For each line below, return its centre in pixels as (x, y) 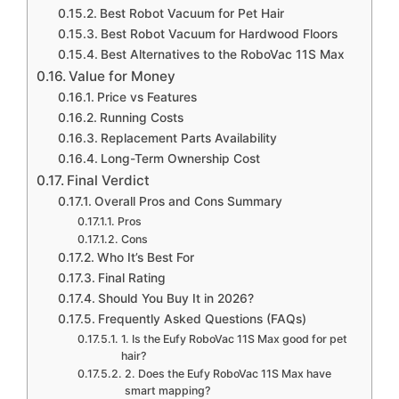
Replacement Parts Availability (188, 138)
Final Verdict (109, 180)
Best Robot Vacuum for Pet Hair (191, 13)
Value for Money (122, 76)
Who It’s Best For (145, 257)
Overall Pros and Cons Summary (188, 201)
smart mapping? (167, 390)
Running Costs (141, 117)
